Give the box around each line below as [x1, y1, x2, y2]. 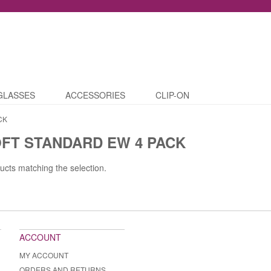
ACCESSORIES [65, 89, 125, 102]
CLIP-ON [155, 89, 189, 102]
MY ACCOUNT [19, 250, 68, 261]
